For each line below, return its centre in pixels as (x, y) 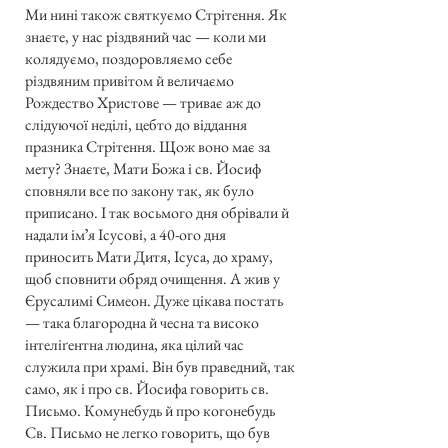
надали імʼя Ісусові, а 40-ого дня (125, 234)
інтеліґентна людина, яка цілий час (134, 344)
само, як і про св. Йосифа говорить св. (147, 388)
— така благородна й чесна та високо (142, 322)
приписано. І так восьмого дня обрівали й (157, 212)
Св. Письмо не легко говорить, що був (147, 432)
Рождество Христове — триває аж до (143, 102)
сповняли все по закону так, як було (139, 190)
